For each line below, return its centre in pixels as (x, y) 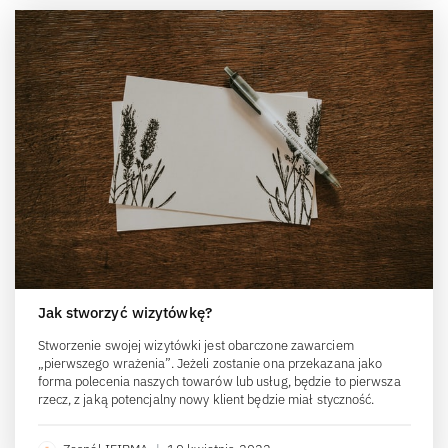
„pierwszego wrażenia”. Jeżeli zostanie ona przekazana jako (210, 363)
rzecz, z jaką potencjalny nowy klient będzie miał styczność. (206, 399)
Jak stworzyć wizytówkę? (124, 312)
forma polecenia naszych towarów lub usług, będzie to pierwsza (219, 381)
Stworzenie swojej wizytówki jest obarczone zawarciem (195, 345)
